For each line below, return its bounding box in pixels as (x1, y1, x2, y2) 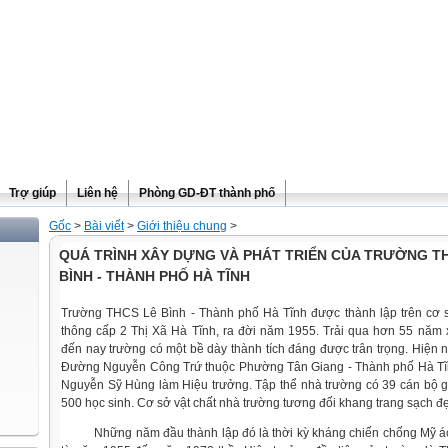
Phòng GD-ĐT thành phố (139, 186, 275, 200)
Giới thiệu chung (137, 219, 227, 233)
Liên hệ (77, 186, 118, 200)
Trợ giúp (9, 186, 56, 200)
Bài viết (84, 219, 124, 233)
